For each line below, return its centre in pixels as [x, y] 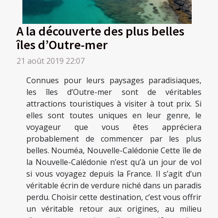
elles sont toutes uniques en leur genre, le [114, 116]
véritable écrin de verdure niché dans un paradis [114, 186]
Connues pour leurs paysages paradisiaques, [114, 81]
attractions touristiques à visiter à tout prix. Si [114, 104]
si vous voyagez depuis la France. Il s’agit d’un [114, 174]
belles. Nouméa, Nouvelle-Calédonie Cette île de [114, 151]
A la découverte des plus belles [100, 31]
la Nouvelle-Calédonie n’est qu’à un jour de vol [114, 162]
